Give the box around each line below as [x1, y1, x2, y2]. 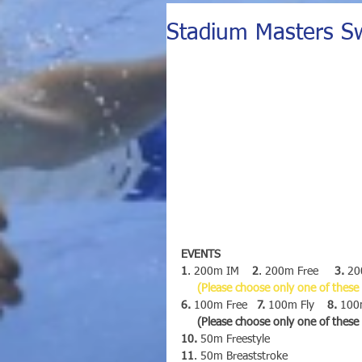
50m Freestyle [197, 333, 270, 345]
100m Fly [265, 299, 327, 311]
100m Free [191, 299, 257, 311]
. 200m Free [259, 265, 335, 277]
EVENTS [181, 248, 224, 260]
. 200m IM [187, 265, 252, 277]
